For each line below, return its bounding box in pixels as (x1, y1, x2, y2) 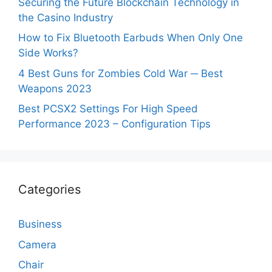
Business (18, 218, 62, 231)
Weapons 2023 (18, 82, 92, 95)
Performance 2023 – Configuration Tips (18, 118, 211, 131)
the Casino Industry (18, 11, 113, 24)
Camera (18, 238, 56, 251)
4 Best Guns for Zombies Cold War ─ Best (18, 67, 223, 80)
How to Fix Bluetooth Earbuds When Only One (18, 32, 243, 44)
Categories (18, 182, 81, 197)
